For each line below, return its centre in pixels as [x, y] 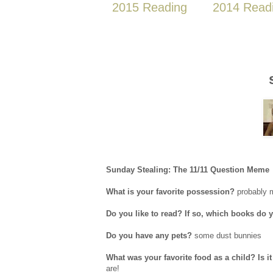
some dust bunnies [227, 236]
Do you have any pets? [149, 236]
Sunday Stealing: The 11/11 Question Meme [188, 170]
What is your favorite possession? [170, 192]
